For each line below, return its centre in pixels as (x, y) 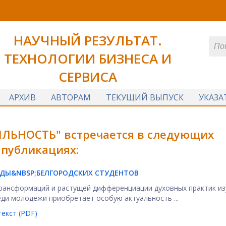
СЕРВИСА (88, 77)
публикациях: (40, 149)
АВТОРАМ (71, 97)
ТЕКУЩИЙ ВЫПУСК (145, 97)
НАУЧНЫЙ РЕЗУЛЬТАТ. (88, 40)
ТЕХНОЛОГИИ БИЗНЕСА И (88, 59)
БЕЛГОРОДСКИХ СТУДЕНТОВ (88, 173)
